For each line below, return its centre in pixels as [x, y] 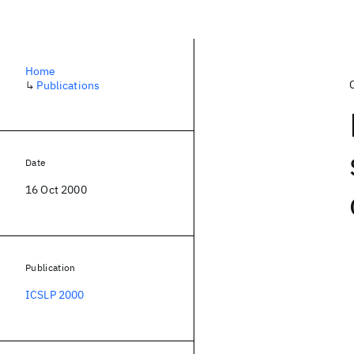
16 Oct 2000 [56, 190]
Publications [68, 85]
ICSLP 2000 [55, 295]
